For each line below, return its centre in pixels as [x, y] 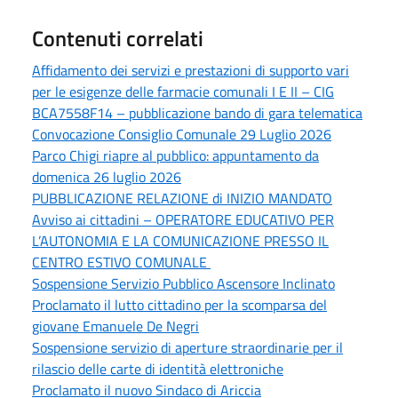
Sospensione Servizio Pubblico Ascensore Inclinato [183, 284]
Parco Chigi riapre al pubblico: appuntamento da [175, 156]
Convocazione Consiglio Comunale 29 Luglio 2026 [182, 135]
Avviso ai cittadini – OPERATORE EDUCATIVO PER [183, 220]
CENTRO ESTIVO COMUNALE [121, 263]
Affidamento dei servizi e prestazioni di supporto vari [191, 71]
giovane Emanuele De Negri [115, 326]
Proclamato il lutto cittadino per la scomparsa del [179, 305]
